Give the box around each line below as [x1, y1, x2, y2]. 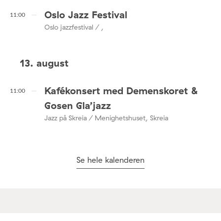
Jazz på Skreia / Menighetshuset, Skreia [44, 113, 168, 123]
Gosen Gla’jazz [44, 99, 111, 112]
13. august [20, 56, 69, 69]
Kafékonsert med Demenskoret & [44, 84, 198, 97]
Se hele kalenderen [76, 155, 145, 165]
